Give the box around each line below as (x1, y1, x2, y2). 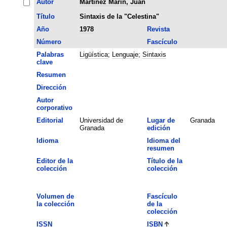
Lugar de (146, 116, 175, 124)
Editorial (36, 116, 63, 124)
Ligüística (79, 50, 108, 58)
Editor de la (36, 157, 73, 165)
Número (36, 37, 61, 46)
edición (146, 124, 170, 132)
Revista (146, 25, 170, 33)
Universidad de (79, 116, 123, 124)
